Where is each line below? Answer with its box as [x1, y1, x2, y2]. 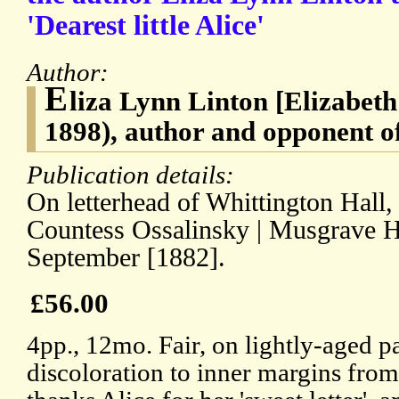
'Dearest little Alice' [27, 10, 265, 42]
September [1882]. [27, 242, 225, 273]
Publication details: [27, 160, 240, 190]
